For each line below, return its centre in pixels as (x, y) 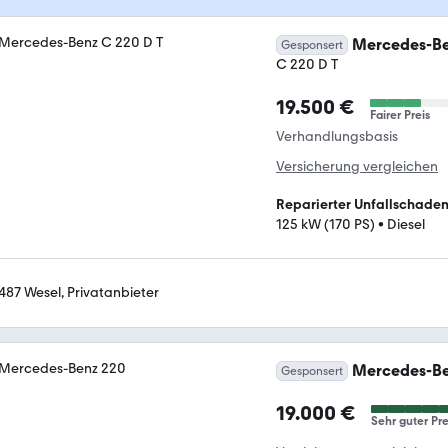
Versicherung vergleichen (357, 166)
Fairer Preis (400, 115)
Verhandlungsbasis (337, 136)
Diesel (406, 224)
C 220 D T (307, 64)
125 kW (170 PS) (325, 224)
